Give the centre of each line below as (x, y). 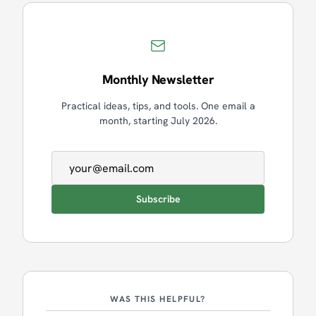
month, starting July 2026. (158, 121)
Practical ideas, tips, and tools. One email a (158, 106)
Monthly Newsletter (158, 79)
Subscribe (158, 199)
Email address (87, 158)
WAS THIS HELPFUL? (158, 299)
